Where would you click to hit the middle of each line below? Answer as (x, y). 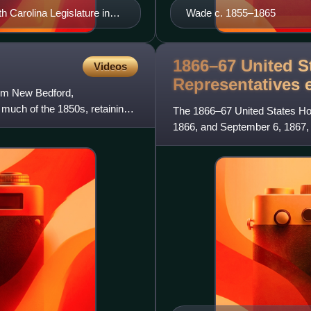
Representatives (239, 85)
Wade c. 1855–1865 (231, 13)
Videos (110, 67)
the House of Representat (231, 143)
